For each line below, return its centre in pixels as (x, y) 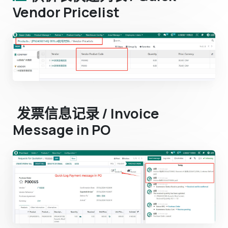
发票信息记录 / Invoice (88, 113)
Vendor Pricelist (66, 12)
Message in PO (62, 130)
